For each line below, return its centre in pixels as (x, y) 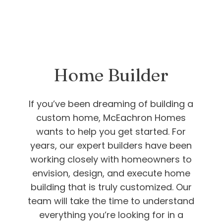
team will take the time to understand (111, 201)
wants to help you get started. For (111, 132)
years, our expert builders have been (111, 146)
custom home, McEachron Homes (111, 118)
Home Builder (111, 75)
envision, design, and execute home (111, 173)
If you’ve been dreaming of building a (111, 104)
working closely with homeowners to (111, 160)
